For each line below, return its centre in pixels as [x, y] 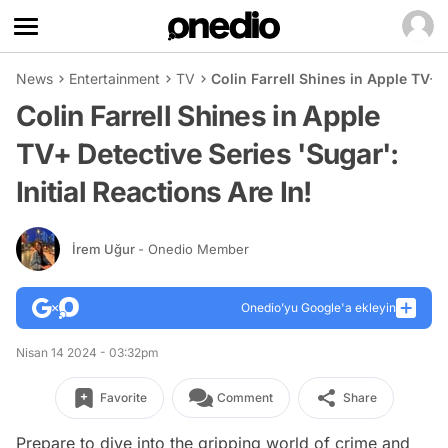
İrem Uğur [105, 248]
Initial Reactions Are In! [164, 192]
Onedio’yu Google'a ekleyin [318, 307]
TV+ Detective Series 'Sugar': [207, 154]
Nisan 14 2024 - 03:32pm [87, 352]
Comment [244, 397]
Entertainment [114, 78]
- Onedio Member [193, 248]
